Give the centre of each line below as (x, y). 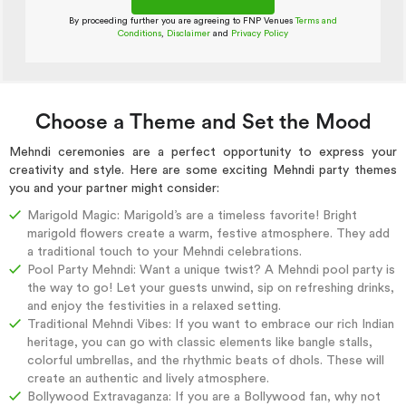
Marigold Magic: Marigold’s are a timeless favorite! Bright (192, 216)
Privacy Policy (260, 34)
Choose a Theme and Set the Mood (203, 122)
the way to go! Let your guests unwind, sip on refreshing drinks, (211, 288)
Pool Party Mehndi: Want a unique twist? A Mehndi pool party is (211, 270)
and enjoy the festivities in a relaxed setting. (154, 306)
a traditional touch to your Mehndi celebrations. (164, 252)
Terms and (316, 21)
